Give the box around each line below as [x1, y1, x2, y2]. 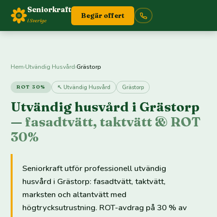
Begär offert [81, 11, 125, 19]
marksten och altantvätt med [22, 189, 127, 200]
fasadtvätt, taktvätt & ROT [25, 113, 201, 130]
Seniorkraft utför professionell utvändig [22, 163, 167, 174]
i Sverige [27, 16, 47, 24]
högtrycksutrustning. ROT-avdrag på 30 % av [22, 202, 187, 213]
